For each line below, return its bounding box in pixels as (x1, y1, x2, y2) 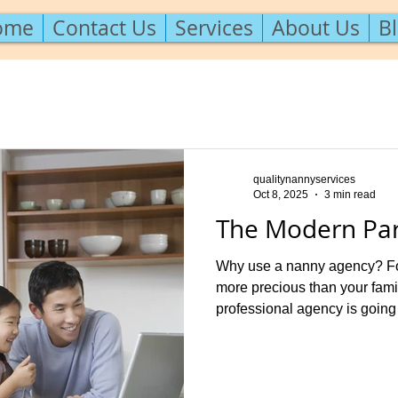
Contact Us (52, 14, 156, 42)
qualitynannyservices (253, 173, 355, 186)
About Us (271, 14, 360, 42)
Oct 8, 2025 (253, 187, 308, 201)
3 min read (324, 187, 376, 201)
